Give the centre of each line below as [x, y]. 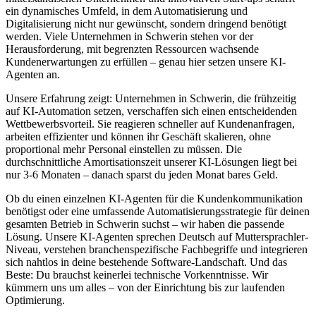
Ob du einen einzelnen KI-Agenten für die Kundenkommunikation [154, 198]
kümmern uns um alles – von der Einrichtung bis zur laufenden [145, 287]
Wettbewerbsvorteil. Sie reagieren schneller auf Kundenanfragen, [150, 123]
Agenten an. [33, 74]
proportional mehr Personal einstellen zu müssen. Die [124, 149]
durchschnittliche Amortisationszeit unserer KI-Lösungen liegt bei [151, 162]
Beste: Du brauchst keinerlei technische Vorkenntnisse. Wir [137, 274]
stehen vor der [220, 36]
